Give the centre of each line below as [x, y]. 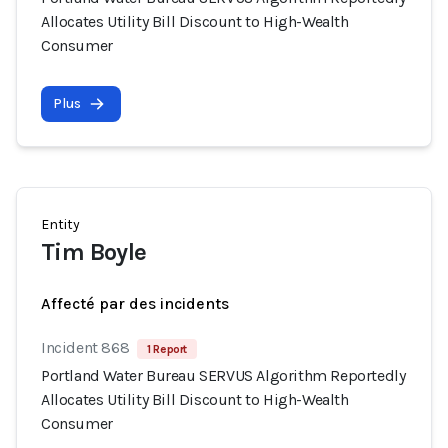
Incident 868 [85, 347]
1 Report [167, 349]
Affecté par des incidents [135, 303]
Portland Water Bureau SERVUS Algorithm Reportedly [223, 375]
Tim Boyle [94, 252]
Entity [60, 224]
